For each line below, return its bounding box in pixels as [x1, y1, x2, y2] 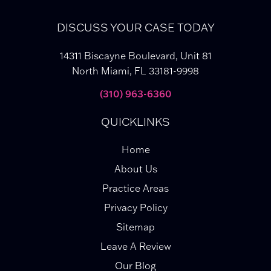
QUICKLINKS [101, 115, 170, 129]
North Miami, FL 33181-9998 [72, 65, 199, 77]
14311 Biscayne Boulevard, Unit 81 [59, 50, 212, 62]
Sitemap [116, 221, 155, 233]
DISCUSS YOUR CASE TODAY [56, 21, 215, 35]
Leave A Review [100, 240, 171, 253]
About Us [114, 163, 157, 175]
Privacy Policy [103, 201, 168, 214]
